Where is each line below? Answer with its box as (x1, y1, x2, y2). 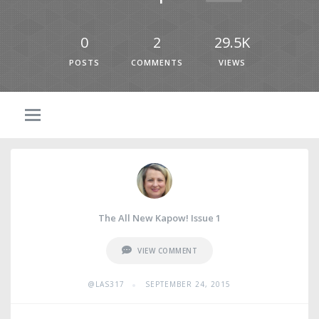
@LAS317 (88, 279, 125, 289)
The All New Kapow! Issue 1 (98, 211, 221, 224)
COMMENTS (131, 57, 183, 68)
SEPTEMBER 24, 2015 (145, 279, 231, 289)
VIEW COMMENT (137, 246, 198, 256)
